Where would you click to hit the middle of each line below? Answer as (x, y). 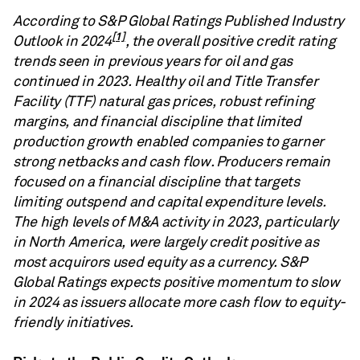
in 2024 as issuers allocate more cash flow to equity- (179, 302)
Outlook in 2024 (62, 41)
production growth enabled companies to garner (168, 141)
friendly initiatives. (73, 322)
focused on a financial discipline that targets (156, 182)
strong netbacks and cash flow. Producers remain (172, 162)
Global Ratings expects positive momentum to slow (176, 282)
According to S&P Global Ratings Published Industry (179, 21)
